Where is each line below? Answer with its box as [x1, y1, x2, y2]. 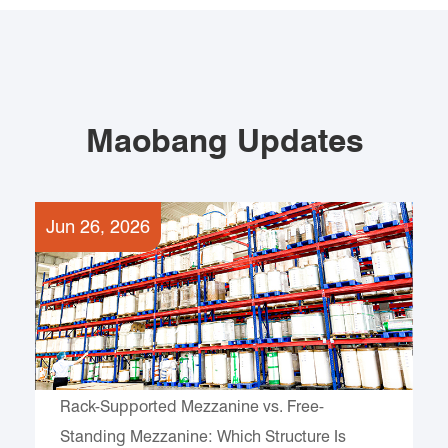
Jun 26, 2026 [46, 216, 151, 238]
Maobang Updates [85, 121, 363, 161]
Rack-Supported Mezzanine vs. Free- [60, 397, 325, 417]
